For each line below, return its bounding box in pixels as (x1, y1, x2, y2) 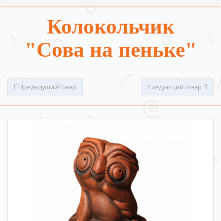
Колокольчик (46, 15, 175, 38)
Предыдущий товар (18, 82, 76, 91)
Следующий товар (148, 82, 203, 91)
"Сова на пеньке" (24, 38, 197, 61)
